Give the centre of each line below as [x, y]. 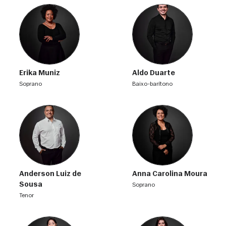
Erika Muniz [39, 73]
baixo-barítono [154, 84]
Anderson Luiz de [50, 174]
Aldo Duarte [153, 73]
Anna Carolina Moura [169, 174]
